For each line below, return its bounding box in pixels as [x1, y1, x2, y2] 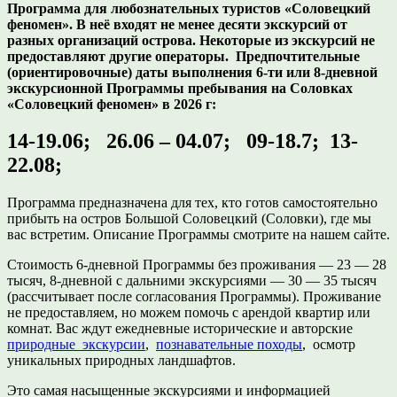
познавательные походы [156, 337, 302, 353]
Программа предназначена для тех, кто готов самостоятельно [7, 195, 378, 211]
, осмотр [302, 337, 355, 353]
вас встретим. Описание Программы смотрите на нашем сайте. [7, 227, 390, 243]
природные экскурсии [7, 337, 145, 353]
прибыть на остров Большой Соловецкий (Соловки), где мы [7, 211, 371, 227]
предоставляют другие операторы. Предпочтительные [7, 48, 360, 64]
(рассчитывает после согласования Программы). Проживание [7, 289, 381, 305]
